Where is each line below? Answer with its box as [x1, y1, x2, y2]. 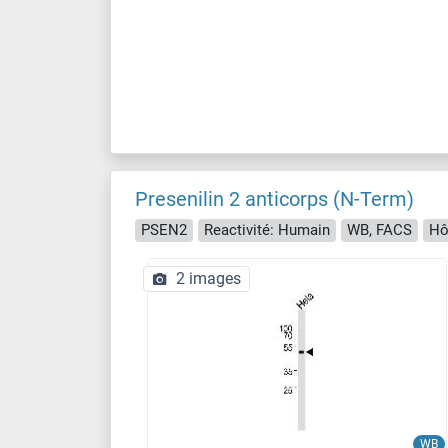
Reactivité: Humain [204, 220, 330, 239]
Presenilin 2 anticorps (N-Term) [135, 187, 414, 211]
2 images [176, 268, 241, 288]
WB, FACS [347, 220, 412, 239]
